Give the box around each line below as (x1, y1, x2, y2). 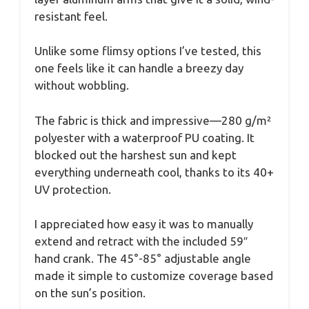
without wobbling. (34, 79, 129, 92)
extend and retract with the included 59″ (34, 235, 248, 248)
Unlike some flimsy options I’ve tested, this (34, 44, 261, 58)
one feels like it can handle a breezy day (34, 61, 243, 75)
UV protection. (34, 182, 111, 196)
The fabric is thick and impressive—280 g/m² (34, 113, 271, 127)
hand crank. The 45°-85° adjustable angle (34, 252, 251, 266)
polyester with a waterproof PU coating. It (34, 130, 255, 144)
